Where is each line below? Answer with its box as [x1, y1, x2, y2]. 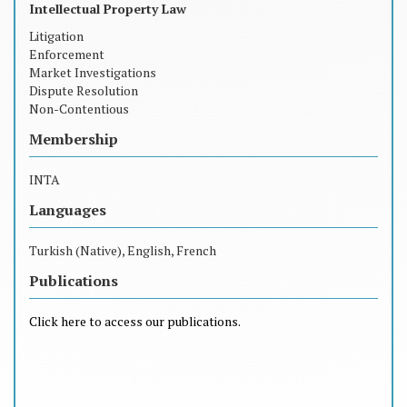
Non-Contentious [29, 99, 132, 117]
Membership [29, 128, 118, 149]
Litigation [29, 26, 84, 45]
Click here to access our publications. [29, 312, 241, 330]
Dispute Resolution [29, 81, 138, 99]
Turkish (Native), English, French [29, 241, 216, 259]
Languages [29, 199, 106, 220]
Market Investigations [29, 63, 156, 81]
